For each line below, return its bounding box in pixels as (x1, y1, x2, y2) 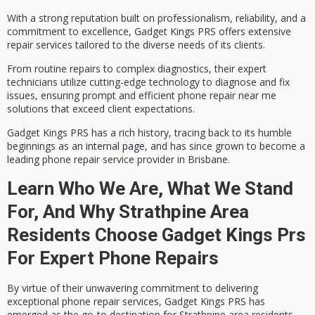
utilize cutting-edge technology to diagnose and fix (58, 75, 290, 89)
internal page (86, 139, 145, 153)
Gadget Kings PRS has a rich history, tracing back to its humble (7, 126, 292, 140)
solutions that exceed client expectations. (7, 102, 195, 116)
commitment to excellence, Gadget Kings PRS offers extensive (7, 24, 291, 38)
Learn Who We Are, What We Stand (7, 177, 293, 199)
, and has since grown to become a (145, 139, 305, 153)
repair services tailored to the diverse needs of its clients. (7, 37, 265, 51)
